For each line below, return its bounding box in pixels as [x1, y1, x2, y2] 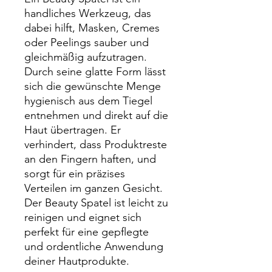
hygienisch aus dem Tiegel [24, 94, 152, 107]
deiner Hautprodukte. [24, 254, 129, 268]
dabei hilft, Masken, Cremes [24, 21, 160, 35]
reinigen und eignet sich [24, 211, 141, 224]
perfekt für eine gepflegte [24, 225, 149, 239]
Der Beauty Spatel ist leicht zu [24, 196, 168, 209]
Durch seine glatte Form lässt [24, 65, 166, 78]
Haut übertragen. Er [24, 123, 121, 137]
